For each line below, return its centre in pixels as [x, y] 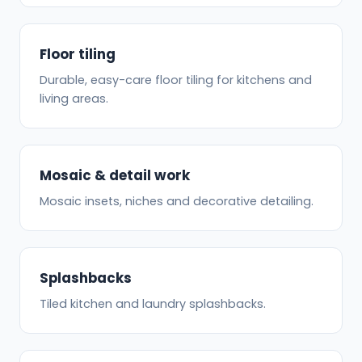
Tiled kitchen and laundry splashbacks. [153, 304]
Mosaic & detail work [115, 176]
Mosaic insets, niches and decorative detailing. [177, 202]
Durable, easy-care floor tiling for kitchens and [176, 80]
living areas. [74, 99]
